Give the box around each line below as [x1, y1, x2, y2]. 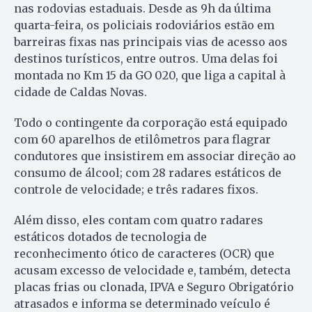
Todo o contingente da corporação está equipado [14, 115, 288, 130]
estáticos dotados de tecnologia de [14, 229, 207, 244]
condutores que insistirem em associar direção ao [14, 148, 296, 163]
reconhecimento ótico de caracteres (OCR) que [14, 246, 274, 260]
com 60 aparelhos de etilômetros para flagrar [14, 132, 271, 146]
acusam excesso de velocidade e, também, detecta [14, 263, 290, 277]
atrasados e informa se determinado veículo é [14, 296, 270, 311]
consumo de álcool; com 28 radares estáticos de [14, 165, 281, 180]
